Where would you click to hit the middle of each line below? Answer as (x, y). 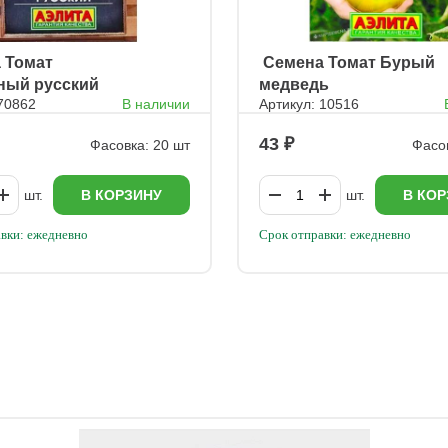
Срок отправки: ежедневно (334, 234)
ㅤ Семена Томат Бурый (346, 62)
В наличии (155, 104)
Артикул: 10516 (308, 104)
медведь (293, 84)
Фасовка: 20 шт (139, 144)
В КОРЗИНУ (121, 195)
